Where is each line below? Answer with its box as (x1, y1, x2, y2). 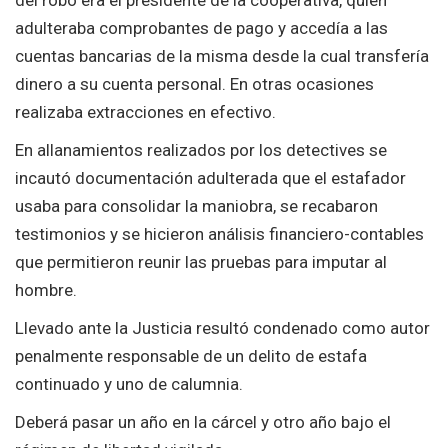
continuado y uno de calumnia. (15, 374, 243, 395)
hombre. (15, 280, 77, 301)
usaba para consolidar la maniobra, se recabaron (15, 196, 378, 217)
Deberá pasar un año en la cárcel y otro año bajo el (15, 412, 391, 433)
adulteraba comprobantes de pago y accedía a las (15, 18, 388, 39)
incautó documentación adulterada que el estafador (15, 168, 406, 189)
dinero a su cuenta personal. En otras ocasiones (15, 74, 374, 95)
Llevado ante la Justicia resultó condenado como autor (15, 318, 430, 339)
